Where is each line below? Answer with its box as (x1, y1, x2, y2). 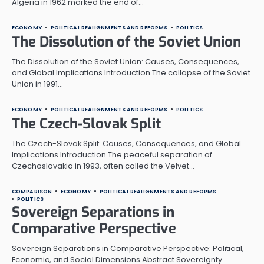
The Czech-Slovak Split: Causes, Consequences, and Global (12, 137, 241, 149)
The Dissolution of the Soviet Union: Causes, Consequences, (12, 55, 239, 67)
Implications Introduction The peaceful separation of (12, 148, 212, 160)
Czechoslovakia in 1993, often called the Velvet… (12, 160, 194, 171)
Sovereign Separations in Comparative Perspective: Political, (12, 242, 244, 254)
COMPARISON (12, 187, 52, 195)
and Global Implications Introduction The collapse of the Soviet (12, 67, 250, 78)
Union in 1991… (12, 78, 63, 90)
